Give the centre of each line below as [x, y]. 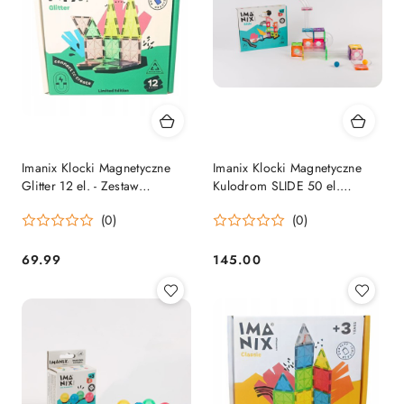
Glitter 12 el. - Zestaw [81, 186]
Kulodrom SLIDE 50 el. [276, 186]
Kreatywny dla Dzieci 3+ [90, 204]
